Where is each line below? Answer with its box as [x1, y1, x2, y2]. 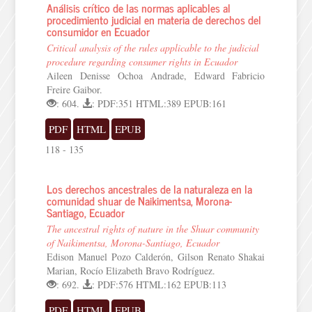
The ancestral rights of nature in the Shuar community [47, 222, 260, 235]
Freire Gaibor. [47, 83, 103, 96]
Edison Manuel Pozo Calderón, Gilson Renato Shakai [47, 250, 265, 263]
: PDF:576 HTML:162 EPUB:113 [92, 278, 227, 291]
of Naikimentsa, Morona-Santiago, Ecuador [47, 236, 220, 249]
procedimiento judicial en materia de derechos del [47, 10, 262, 29]
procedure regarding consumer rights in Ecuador [47, 55, 238, 68]
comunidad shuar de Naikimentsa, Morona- [47, 192, 233, 210]
